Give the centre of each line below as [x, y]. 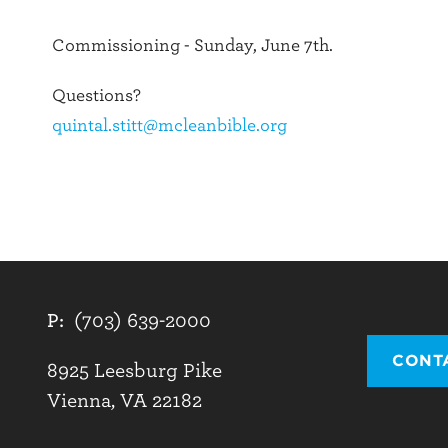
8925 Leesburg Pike [134, 370]
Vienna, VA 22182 [124, 400]
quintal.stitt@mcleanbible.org [169, 125]
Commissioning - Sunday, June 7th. [192, 45]
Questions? [96, 95]
